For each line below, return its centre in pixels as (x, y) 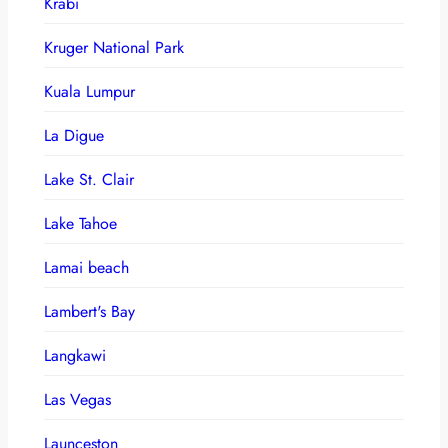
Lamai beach (86, 267)
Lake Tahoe (80, 223)
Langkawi (75, 355)
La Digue (74, 135)
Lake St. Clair (89, 179)
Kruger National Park (114, 47)
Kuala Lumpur (89, 91)
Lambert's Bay (89, 311)
